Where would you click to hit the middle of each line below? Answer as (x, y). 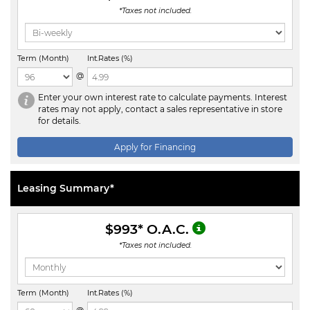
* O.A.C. (163, 230)
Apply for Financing (155, 147)
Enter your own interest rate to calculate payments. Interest (163, 98)
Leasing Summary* (66, 189)
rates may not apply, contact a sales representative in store (160, 109)
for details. (60, 121)
